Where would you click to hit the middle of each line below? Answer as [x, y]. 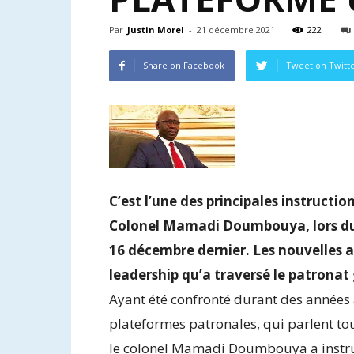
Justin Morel [156, 30]
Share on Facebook [184, 65]
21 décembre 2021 [236, 30]
